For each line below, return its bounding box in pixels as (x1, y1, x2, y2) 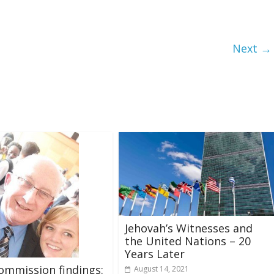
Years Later (125, 246, 185, 261)
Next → (232, 40, 272, 56)
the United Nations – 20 (125, 233, 251, 248)
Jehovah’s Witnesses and (125, 220, 253, 235)
